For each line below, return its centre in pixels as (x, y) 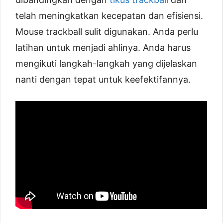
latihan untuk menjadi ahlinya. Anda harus (103, 47)
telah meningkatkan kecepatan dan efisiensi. (109, 15)
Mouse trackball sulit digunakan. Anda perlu (107, 31)
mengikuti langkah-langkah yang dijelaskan (106, 63)
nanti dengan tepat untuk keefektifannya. (103, 79)
